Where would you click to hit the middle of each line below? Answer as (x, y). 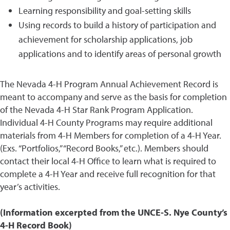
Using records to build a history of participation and (117, 25)
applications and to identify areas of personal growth (120, 54)
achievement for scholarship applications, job (106, 39)
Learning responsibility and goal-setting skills (105, 11)
